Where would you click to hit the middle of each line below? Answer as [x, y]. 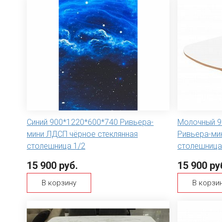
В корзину [59, 183]
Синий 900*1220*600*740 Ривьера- [90, 122]
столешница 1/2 [56, 146]
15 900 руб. [52, 166]
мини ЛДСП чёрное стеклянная [82, 134]
